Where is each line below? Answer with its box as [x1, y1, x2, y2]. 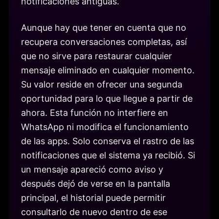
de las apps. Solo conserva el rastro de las [21, 136, 194, 147]
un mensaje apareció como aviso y [21, 164, 163, 175]
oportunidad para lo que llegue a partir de [21, 93, 193, 104]
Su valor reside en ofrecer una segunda [21, 79, 182, 90]
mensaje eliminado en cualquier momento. [21, 65, 195, 76]
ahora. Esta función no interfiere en [21, 108, 168, 118]
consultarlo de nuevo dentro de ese [21, 207, 167, 218]
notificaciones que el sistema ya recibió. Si [21, 150, 195, 161]
